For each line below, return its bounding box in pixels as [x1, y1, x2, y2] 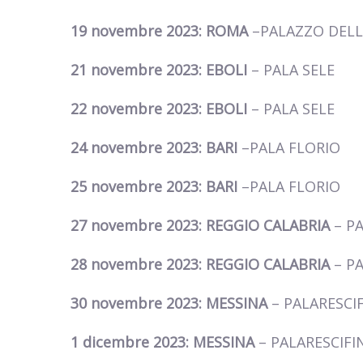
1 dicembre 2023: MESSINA [70, 332, 258, 352]
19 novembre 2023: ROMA [70, 21, 252, 41]
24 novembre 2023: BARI [70, 138, 241, 158]
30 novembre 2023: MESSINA [70, 293, 271, 314]
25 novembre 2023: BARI [70, 177, 241, 197]
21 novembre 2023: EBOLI [70, 60, 251, 80]
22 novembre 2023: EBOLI [70, 99, 251, 119]
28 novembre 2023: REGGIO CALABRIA [70, 254, 334, 275]
